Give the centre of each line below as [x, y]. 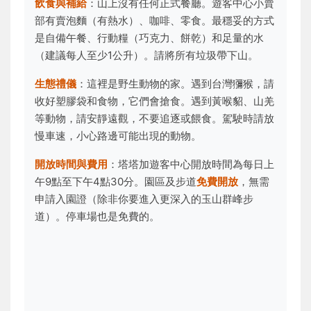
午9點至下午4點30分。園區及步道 [116, 182]
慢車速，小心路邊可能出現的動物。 [118, 136]
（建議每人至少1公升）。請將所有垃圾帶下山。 [146, 55]
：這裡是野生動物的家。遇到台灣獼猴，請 [175, 84]
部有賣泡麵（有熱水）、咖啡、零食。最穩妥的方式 [154, 20]
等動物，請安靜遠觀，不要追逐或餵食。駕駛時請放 [154, 118]
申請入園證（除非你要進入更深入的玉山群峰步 [144, 199]
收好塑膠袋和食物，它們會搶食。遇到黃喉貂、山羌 [154, 101]
